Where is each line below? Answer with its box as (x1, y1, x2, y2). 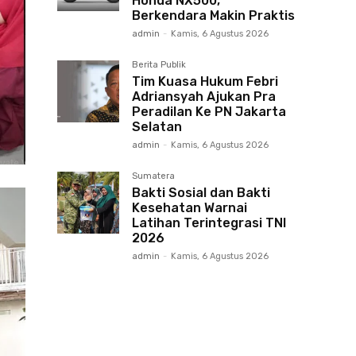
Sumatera (132, 171, 175, 181)
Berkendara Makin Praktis (132, 8, 295, 23)
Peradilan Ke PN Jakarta (132, 104, 286, 119)
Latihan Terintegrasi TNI (132, 215, 286, 230)
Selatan (132, 119, 182, 134)
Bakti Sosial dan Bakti (132, 185, 270, 200)
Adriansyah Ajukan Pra (132, 89, 276, 104)
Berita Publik (132, 60, 186, 70)
